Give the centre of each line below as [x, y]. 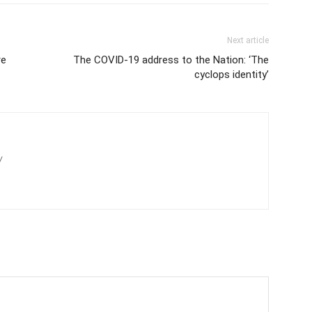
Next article [248, 41]
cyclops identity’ [232, 75]
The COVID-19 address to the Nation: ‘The [171, 60]
